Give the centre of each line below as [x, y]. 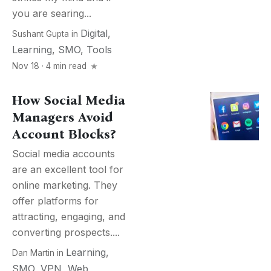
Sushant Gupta [41, 34]
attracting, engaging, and [69, 217]
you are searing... [52, 13]
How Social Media [69, 100]
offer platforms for [55, 201]
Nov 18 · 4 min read [51, 66]
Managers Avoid [63, 117]
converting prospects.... [66, 232]
